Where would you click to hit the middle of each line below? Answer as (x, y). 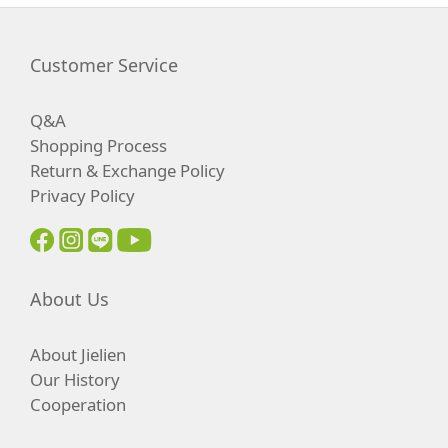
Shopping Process (98, 146)
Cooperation (78, 405)
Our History (75, 380)
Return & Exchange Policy (127, 171)
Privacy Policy (82, 196)
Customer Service (104, 65)
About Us (69, 299)
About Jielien (78, 355)
